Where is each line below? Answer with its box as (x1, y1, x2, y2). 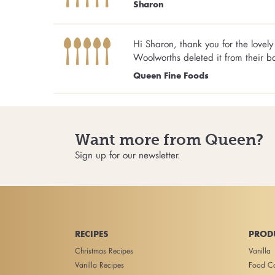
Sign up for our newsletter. (75, 148, 180, 161)
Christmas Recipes (75, 246, 133, 255)
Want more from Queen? (75, 130, 263, 149)
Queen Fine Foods (133, 69, 209, 82)
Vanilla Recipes (75, 260, 124, 269)
